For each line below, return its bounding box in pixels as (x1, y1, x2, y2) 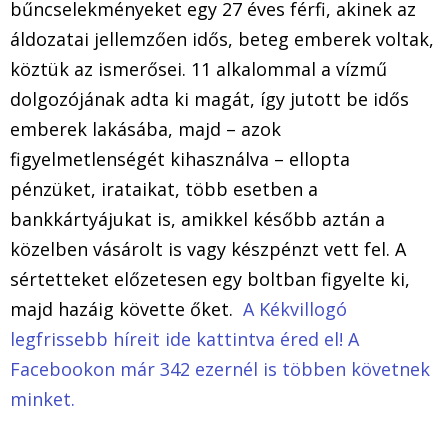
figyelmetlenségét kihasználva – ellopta (10, 147, 350, 172)
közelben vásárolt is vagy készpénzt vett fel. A (10, 237, 406, 262)
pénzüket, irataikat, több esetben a (10, 177, 318, 202)
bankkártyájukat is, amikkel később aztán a (10, 207, 385, 232)
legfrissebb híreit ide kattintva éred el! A (10, 327, 359, 352)
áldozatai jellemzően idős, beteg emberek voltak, (10, 27, 434, 52)
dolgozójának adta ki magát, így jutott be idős (10, 87, 409, 112)
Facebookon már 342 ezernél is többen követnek (10, 357, 430, 382)
